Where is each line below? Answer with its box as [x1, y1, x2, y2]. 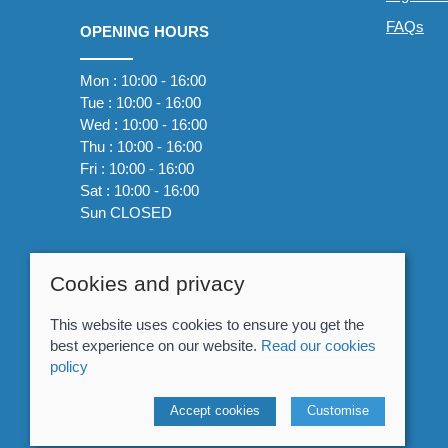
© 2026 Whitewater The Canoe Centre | [80, 393, 340, 411]
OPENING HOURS [80, 22, 209, 40]
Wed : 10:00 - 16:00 [80, 115, 207, 133]
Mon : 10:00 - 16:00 [80, 71, 206, 89]
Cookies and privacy [50, 272, 245, 295]
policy [50, 358, 88, 375]
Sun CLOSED [80, 203, 172, 221]
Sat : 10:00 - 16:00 [80, 181, 199, 199]
